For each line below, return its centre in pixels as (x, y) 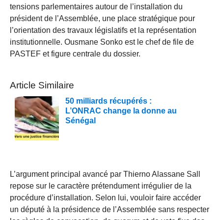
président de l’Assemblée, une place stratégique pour (102, 18)
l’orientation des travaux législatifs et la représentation (103, 30)
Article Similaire (42, 85)
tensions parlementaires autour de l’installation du (96, 6)
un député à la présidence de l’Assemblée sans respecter (110, 209)
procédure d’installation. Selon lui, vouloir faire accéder (105, 197)
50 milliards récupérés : (109, 101)
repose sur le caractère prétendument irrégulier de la (101, 186)
